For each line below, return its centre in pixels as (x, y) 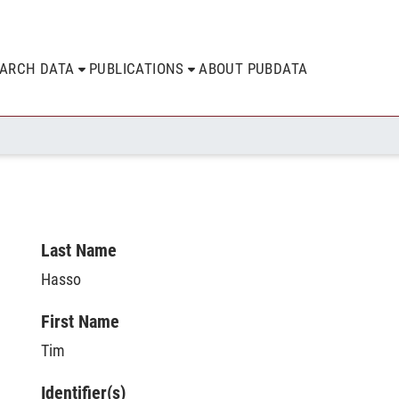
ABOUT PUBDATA (253, 69)
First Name (80, 322)
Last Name (79, 250)
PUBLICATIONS (137, 69)
